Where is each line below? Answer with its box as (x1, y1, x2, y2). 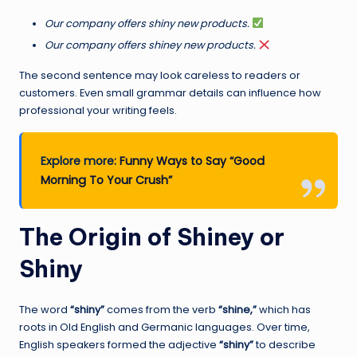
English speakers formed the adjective (19, 338, 219, 352)
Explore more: (41, 153, 120, 170)
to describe (253, 338, 316, 352)
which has (257, 303, 311, 317)
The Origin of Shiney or (19, 222, 284, 253)
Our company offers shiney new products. (45, 38, 256, 53)
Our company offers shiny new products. (45, 16, 249, 30)
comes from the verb (104, 303, 218, 317)
